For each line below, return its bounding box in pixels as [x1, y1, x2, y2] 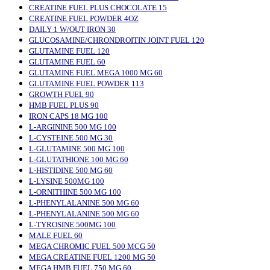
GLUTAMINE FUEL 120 [29, 46, 110, 55]
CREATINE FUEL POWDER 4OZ [29, 14, 139, 23]
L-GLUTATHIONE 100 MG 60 [29, 155, 128, 164]
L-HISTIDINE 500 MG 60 [29, 166, 113, 175]
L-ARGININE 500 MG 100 [29, 122, 116, 131]
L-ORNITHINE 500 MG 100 [29, 187, 121, 196]
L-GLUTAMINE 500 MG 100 [29, 144, 125, 153]
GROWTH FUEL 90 [29, 90, 94, 99]
